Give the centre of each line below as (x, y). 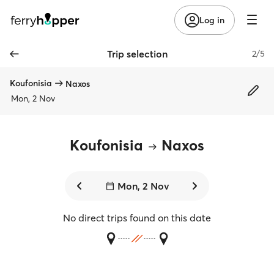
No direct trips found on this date (137, 218)
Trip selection (137, 54)
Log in (212, 20)
